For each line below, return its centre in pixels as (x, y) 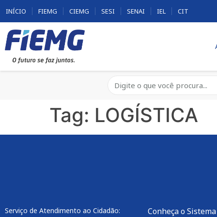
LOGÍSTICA (146, 115)
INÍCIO (16, 11)
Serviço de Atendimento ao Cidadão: (62, 211)
